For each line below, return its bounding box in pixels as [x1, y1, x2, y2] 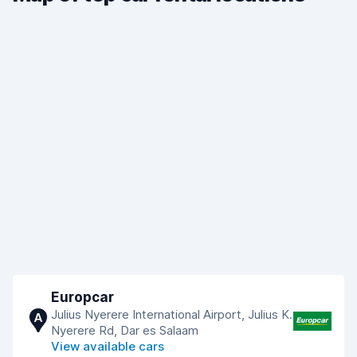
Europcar [51, 289, 114, 305]
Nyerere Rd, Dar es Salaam [51, 323, 198, 338]
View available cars [51, 339, 164, 354]
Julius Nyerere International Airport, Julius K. [51, 307, 292, 322]
